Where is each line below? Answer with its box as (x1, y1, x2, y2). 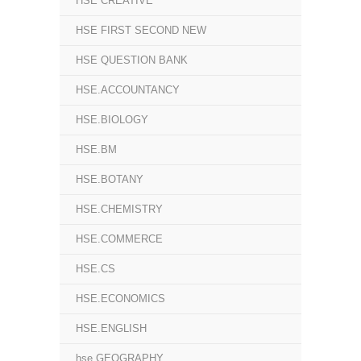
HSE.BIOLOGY (76, 114, 148, 126)
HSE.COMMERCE (76, 233, 163, 245)
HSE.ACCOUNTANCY (76, 84, 180, 96)
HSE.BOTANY (76, 173, 143, 185)
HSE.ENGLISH (76, 322, 147, 334)
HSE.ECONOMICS (76, 293, 165, 305)
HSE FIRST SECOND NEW (76, 24, 206, 36)
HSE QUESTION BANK (76, 54, 188, 66)
